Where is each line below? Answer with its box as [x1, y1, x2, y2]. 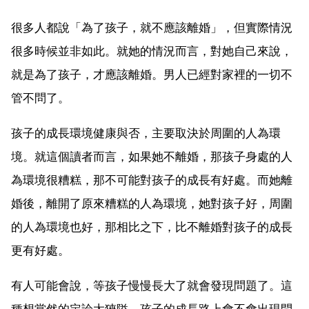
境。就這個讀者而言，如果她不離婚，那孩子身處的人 [11, 149, 292, 163]
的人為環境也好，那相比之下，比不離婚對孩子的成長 [11, 219, 292, 234]
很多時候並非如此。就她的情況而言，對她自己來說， [11, 43, 292, 58]
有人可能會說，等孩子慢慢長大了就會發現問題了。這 [11, 278, 292, 292]
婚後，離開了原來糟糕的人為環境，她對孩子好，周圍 [11, 196, 292, 210]
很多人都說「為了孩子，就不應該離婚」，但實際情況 [11, 20, 292, 34]
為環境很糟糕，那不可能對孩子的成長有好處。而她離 [11, 172, 292, 187]
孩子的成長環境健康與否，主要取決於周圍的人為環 [11, 126, 281, 140]
